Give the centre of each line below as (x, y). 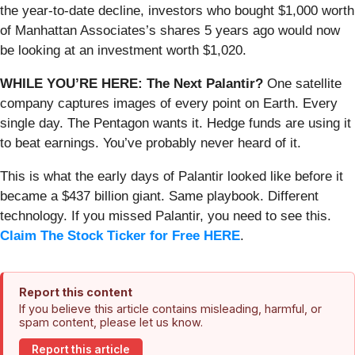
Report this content (76, 292)
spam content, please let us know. (111, 322)
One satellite (302, 83)
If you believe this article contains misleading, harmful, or (170, 308)
